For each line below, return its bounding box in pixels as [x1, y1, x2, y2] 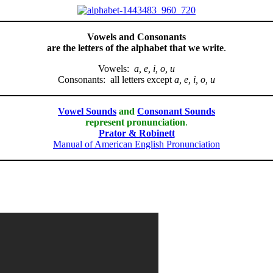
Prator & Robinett [98, 127, 175, 138]
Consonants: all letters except [58, 74, 174, 85]
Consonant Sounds [137, 105, 215, 116]
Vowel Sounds [58, 105, 116, 116]
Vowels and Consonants [87, 31, 186, 42]
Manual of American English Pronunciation [53, 138, 220, 149]
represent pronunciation [85, 116, 185, 127]
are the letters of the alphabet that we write [47, 42, 224, 53]
